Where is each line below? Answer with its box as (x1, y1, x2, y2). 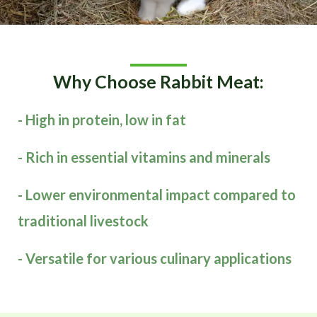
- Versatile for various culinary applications (18, 250, 292, 267)
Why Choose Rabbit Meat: (53, 71, 264, 93)
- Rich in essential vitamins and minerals (18, 149, 270, 166)
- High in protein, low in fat (18, 111, 186, 129)
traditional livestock (18, 212, 149, 230)
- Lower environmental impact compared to (18, 186, 296, 204)
